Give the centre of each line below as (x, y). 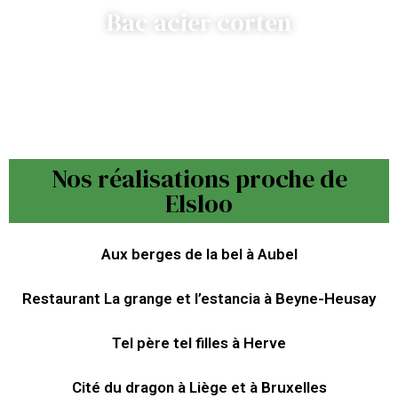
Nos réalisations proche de (199, 179)
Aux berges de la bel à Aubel (199, 255)
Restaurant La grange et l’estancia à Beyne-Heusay (199, 299)
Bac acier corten (199, 23)
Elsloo (199, 204)
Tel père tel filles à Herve (199, 343)
